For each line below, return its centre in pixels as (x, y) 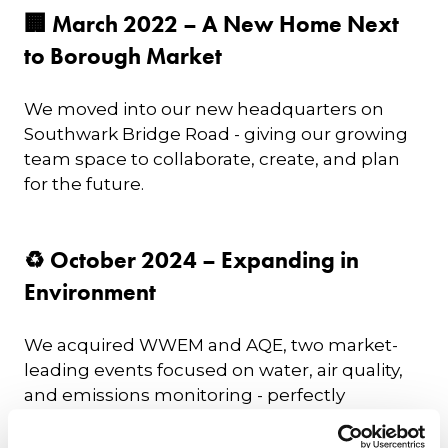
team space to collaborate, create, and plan (212, 159)
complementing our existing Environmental (216, 420)
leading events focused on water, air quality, (213, 370)
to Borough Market (123, 56)
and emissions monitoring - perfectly (184, 395)
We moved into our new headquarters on (204, 109)
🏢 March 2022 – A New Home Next (211, 24)
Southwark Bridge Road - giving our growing (216, 134)
